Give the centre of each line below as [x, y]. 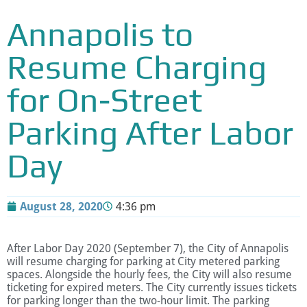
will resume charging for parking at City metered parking [143, 261]
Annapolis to [100, 34]
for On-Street [105, 100]
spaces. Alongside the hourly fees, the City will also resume [149, 274]
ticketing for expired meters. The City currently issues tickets [152, 287]
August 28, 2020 [61, 206]
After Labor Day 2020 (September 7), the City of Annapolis [148, 248]
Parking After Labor [150, 133]
